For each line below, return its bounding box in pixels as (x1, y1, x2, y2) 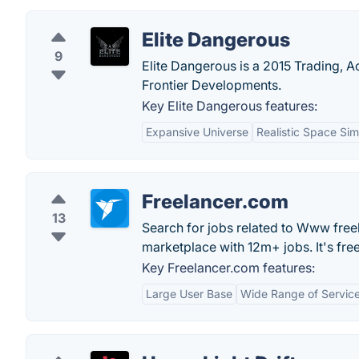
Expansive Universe (146, 125, 248, 139)
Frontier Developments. (142, 77, 281, 93)
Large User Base (146, 287, 232, 301)
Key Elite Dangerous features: (142, 98, 317, 114)
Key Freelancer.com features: (142, 260, 315, 276)
